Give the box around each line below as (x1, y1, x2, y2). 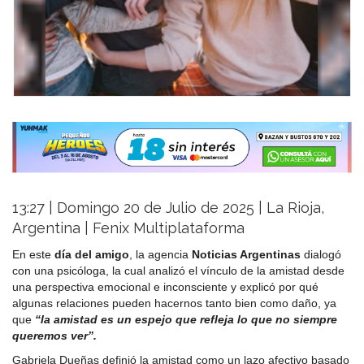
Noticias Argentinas (192, 248, 301, 262)
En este (12, 248, 54, 262)
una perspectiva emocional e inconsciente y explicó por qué (12, 280, 318, 294)
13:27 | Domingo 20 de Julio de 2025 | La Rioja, (12, 199, 324, 217)
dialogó (301, 248, 341, 262)
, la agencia (129, 248, 192, 262)
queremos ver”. (12, 329, 97, 343)
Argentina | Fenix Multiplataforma (12, 219, 245, 237)
